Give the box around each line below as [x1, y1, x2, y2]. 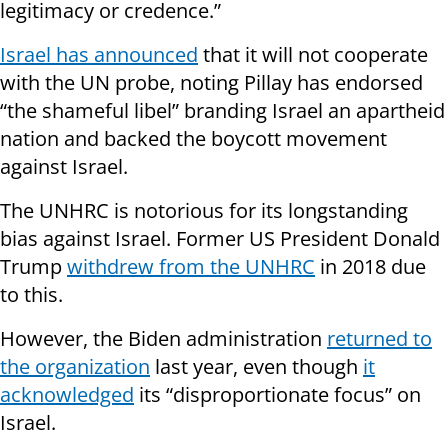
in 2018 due [315, 253, 426, 281]
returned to [327, 325, 432, 353]
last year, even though [150, 353, 363, 381]
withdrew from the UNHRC [67, 253, 315, 281]
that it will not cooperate [198, 41, 428, 69]
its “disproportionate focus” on [134, 381, 421, 409]
